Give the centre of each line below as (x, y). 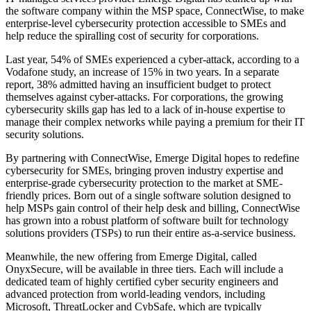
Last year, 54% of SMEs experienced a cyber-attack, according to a (152, 60)
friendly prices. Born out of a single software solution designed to (148, 196)
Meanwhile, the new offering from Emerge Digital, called (131, 257)
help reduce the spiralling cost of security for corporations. (136, 36)
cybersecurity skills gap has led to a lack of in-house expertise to (145, 110)
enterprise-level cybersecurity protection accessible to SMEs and (146, 24)
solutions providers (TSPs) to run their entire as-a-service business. (152, 233)
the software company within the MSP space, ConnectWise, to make (155, 11)
